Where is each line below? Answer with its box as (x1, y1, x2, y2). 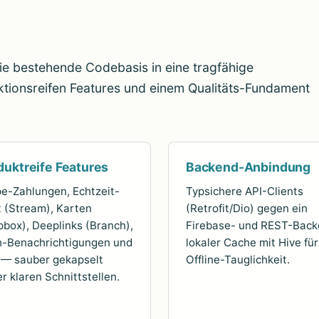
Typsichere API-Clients (186, 184, 303, 199)
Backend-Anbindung (186, 159, 311, 175)
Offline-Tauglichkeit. (186, 253, 290, 267)
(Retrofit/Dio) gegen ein (186, 202, 308, 216)
